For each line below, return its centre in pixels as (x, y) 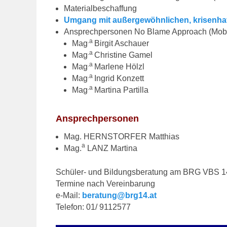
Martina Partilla (122, 90)
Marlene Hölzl (120, 66)
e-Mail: (69, 195)
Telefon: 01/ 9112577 (93, 207)
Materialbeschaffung (101, 8)
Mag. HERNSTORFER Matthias (122, 136)
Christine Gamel (124, 55)
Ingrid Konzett (119, 78)
